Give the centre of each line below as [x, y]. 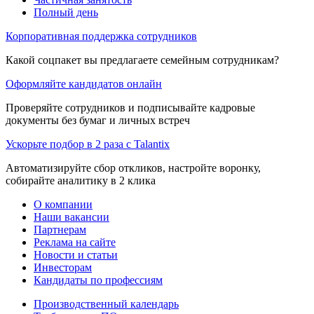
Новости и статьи [76, 254]
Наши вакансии [71, 217]
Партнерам [60, 229]
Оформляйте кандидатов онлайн [84, 83]
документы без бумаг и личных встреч [98, 120]
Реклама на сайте [75, 242]
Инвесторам [63, 267]
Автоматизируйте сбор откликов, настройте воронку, [133, 168]
